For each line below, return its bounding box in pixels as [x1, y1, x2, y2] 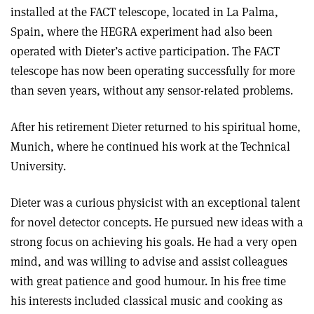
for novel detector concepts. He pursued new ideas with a [11, 214, 303, 230]
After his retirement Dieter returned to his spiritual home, [11, 119, 301, 135]
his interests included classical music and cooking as [11, 293, 282, 308]
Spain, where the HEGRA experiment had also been [11, 24, 273, 39]
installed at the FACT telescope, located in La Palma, [11, 4, 278, 20]
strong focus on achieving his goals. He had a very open [11, 234, 297, 250]
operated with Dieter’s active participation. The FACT [11, 43, 280, 59]
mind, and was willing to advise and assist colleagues [11, 254, 287, 269]
